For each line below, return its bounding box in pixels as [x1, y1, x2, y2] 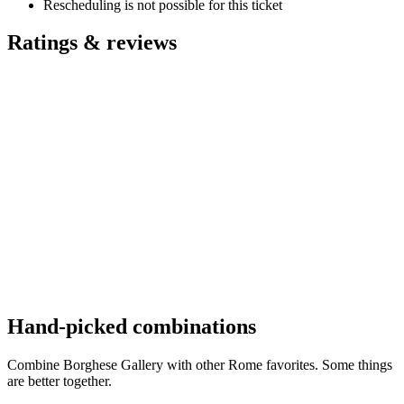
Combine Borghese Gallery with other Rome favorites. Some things [7, 357, 392, 373]
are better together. [7, 373, 112, 390]
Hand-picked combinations [7, 315, 256, 339]
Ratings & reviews [7, 31, 177, 55]
